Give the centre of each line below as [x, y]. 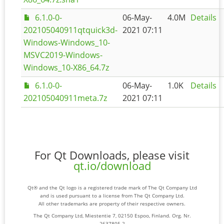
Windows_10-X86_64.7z [66, 67]
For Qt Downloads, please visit [112, 155]
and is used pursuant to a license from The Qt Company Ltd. [112, 196]
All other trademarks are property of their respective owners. [112, 204]
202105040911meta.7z [65, 98]
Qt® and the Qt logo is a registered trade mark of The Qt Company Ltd [112, 188]
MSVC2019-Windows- [63, 55]
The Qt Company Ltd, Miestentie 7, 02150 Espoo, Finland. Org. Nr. [112, 216]
